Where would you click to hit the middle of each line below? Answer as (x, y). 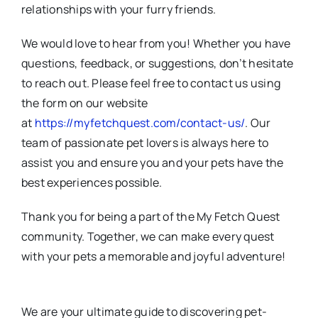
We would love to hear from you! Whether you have (156, 43)
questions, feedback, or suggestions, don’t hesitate (157, 63)
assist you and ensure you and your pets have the (152, 162)
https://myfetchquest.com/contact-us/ (140, 122)
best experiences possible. (92, 182)
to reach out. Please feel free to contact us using (150, 83)
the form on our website (84, 103)
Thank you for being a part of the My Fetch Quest (150, 216)
